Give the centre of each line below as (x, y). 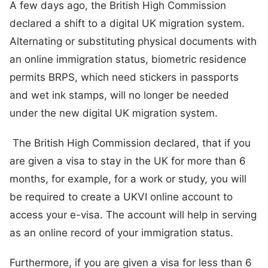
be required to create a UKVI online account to (121, 197)
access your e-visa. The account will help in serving (133, 214)
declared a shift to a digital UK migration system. (127, 23)
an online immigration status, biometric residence (128, 59)
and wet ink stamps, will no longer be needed (119, 95)
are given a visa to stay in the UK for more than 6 (128, 161)
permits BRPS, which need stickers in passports (124, 77)
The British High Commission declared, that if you (130, 143)
